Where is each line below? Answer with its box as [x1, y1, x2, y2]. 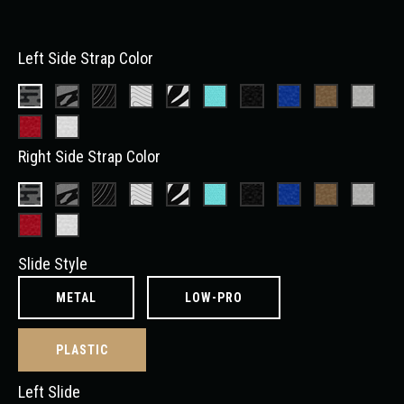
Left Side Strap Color [18, 49, 153, 69]
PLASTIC [56, 343, 108, 358]
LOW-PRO [185, 290, 243, 306]
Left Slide [18, 382, 80, 402]
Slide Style [18, 254, 87, 274]
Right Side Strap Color [18, 147, 161, 167]
